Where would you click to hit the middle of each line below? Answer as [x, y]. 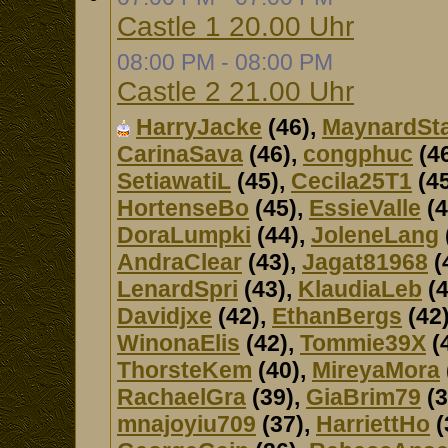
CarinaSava [180, 154]
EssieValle [365, 208]
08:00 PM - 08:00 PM [225, 62]
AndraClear [179, 262]
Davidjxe [164, 316]
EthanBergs [337, 316]
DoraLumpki [184, 235]
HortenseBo [183, 208]
